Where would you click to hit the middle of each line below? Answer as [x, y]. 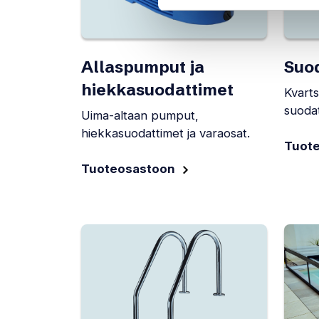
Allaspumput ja [143, 67]
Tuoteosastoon [128, 169]
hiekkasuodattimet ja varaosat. [166, 133]
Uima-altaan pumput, [140, 115]
